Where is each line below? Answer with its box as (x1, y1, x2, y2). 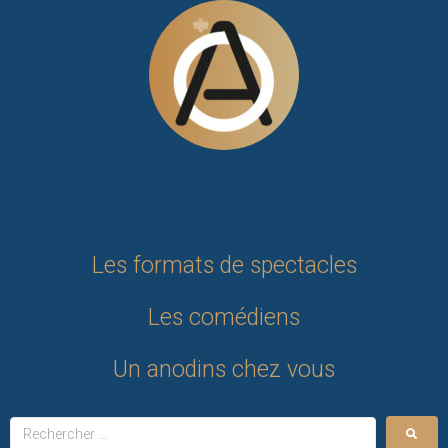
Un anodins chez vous (113, 356, 335, 384)
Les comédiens (148, 304, 300, 332)
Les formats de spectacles (91, 252, 357, 280)
